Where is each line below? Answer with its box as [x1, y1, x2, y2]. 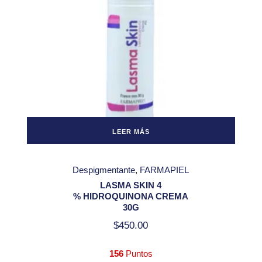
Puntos [123, 248, 153, 258]
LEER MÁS [112, 128, 150, 136]
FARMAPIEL [140, 164, 189, 175]
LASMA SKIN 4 [100, 180, 162, 190]
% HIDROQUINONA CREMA [73, 191, 189, 201]
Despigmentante [73, 164, 136, 175]
